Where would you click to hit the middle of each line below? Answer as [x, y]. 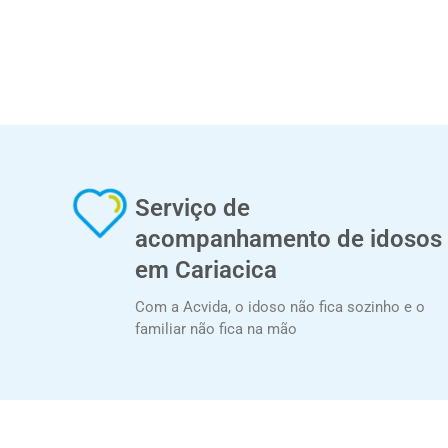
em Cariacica [205, 269]
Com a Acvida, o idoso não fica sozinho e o [279, 306]
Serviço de [192, 207]
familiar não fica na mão [215, 328]
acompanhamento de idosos [288, 238]
